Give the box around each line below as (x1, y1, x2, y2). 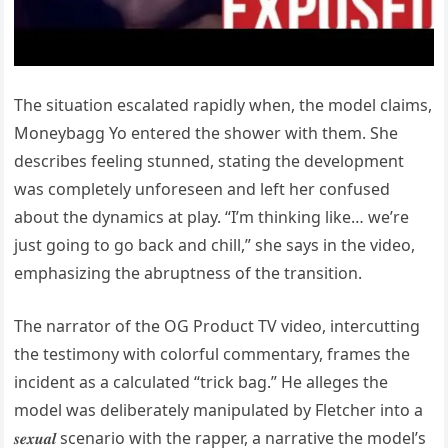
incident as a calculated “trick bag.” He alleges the (14, 370, 389, 393)
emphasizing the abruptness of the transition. (14, 261, 363, 284)
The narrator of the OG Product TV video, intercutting (14, 314, 421, 337)
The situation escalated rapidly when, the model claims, (14, 93, 433, 116)
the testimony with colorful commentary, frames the (14, 342, 411, 365)
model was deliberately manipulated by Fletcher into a (14, 398, 424, 421)
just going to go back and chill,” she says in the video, (14, 233, 416, 256)
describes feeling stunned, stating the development (14, 149, 405, 172)
